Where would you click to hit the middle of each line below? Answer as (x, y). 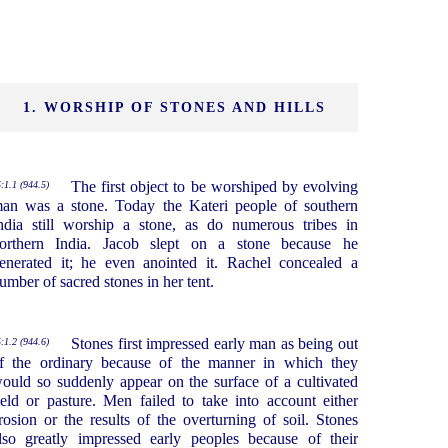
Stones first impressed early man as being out (214, 344)
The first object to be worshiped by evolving (214, 187)
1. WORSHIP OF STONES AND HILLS (174, 108)
